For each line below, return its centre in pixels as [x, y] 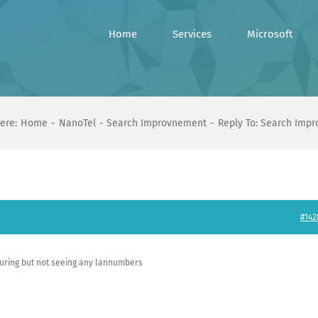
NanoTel [77, 123]
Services [192, 34]
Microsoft [270, 34]
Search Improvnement [157, 123]
